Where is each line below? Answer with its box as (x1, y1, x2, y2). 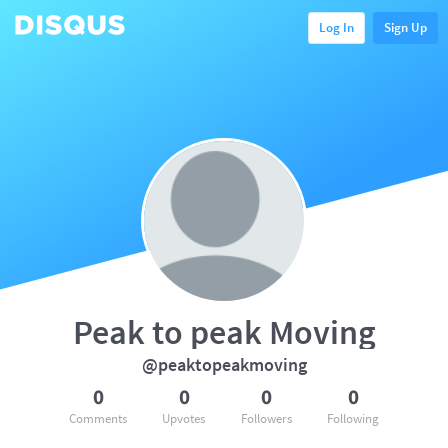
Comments (69, 410, 127, 427)
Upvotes (162, 410, 206, 427)
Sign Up (384, 18, 427, 36)
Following (326, 410, 379, 427)
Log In (319, 18, 354, 36)
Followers (240, 410, 292, 427)
